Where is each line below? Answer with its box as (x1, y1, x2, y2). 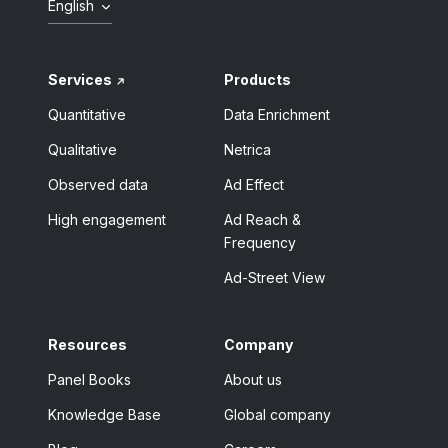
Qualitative (48, 140, 117, 158)
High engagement (48, 210, 166, 228)
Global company (224, 405, 332, 423)
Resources (48, 335, 127, 353)
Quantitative (48, 105, 126, 123)
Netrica (224, 140, 272, 158)
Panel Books (48, 370, 131, 388)
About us (224, 370, 283, 388)
